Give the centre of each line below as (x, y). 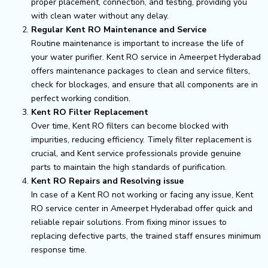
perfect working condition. (81, 98)
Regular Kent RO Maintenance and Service (119, 29)
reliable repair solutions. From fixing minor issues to (129, 222)
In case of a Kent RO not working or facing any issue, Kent (142, 194)
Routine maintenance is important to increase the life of (137, 43)
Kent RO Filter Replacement (90, 112)
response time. (59, 249)
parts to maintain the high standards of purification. (129, 167)
